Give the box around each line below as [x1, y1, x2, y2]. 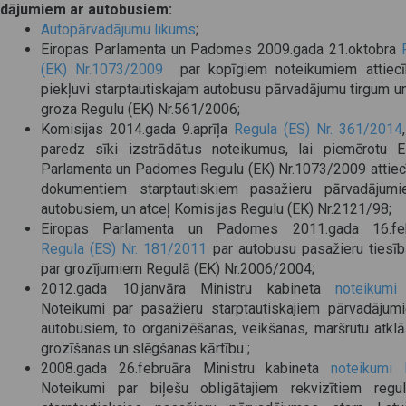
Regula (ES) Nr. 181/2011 [41, 240, 208, 257]
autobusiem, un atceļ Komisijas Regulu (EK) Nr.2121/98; [41, 200, 391, 217]
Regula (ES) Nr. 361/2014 [234, 121, 402, 138]
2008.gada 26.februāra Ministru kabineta [41, 360, 332, 377]
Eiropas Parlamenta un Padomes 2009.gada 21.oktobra [41, 41, 401, 58]
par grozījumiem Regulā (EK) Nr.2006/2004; [41, 260, 314, 277]
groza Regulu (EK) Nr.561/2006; [41, 101, 240, 118]
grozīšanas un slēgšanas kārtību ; [41, 340, 250, 357]
